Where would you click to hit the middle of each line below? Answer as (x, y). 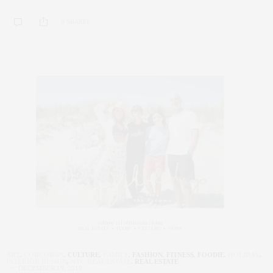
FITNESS (180, 255)
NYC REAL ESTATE (101, 262)
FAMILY (116, 255)
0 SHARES (76, 21)
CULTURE (83, 255)
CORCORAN (44, 255)
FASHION (147, 255)
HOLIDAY (244, 255)
